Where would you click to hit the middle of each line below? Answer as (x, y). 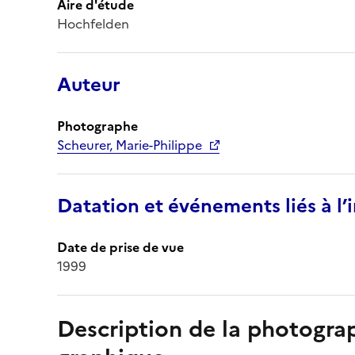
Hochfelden (93, 23)
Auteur (89, 84)
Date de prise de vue (120, 247)
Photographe (97, 126)
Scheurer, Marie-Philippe (130, 145)
